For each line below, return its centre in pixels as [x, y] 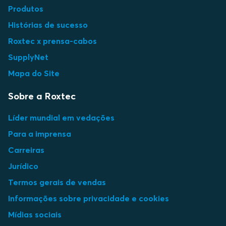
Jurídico [23, 166]
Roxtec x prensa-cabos [52, 41]
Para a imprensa [40, 134]
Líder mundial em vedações [61, 118]
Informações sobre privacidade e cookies [89, 198]
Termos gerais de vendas [57, 182]
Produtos [26, 9]
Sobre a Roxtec [42, 96]
